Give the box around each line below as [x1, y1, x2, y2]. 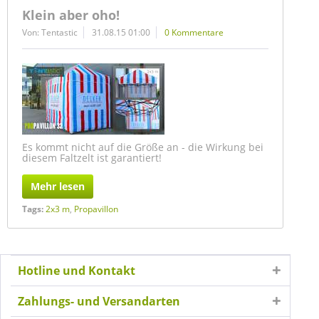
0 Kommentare [164, 26, 224, 38]
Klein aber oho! [22, 6, 120, 23]
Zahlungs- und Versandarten [18, 293, 180, 309]
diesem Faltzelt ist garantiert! [22, 151, 162, 164]
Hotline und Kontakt [18, 263, 135, 278]
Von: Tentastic [22, 26, 78, 38]
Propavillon [74, 203, 118, 215]
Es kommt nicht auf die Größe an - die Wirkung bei [22, 140, 263, 154]
